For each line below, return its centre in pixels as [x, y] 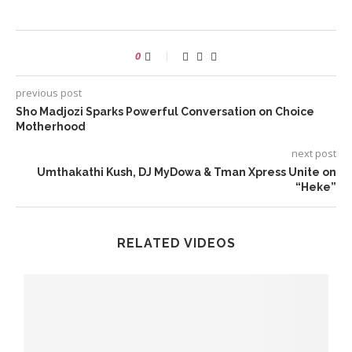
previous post [49, 93]
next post [314, 154]
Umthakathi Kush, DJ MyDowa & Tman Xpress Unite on [187, 172]
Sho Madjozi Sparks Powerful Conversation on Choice [165, 112]
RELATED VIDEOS [176, 244]
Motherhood [51, 127]
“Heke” [316, 187]
